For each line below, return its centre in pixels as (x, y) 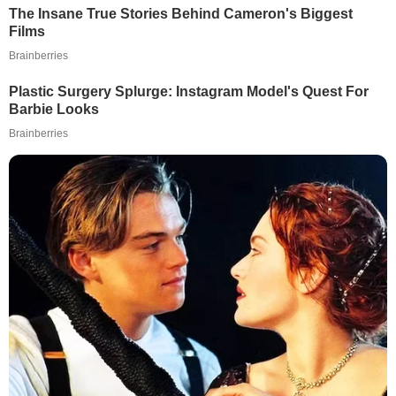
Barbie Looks (54, 109)
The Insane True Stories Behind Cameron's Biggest (181, 14)
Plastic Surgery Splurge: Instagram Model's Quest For (189, 91)
